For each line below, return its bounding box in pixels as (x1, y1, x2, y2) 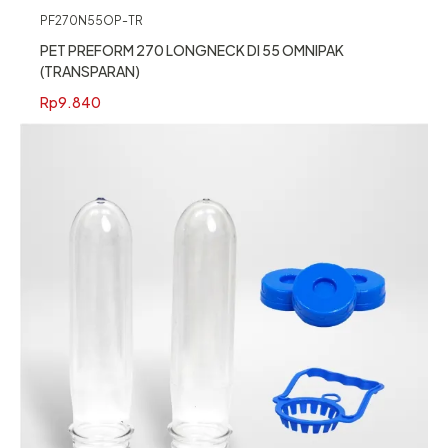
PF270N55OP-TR (40, 13, 143, 28)
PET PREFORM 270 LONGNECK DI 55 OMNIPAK (40, 41, 344, 59)
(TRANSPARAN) (40, 62, 140, 80)
